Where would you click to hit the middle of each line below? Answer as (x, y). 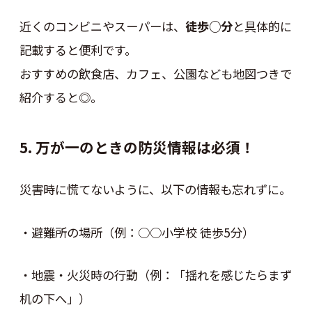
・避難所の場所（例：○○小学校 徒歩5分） (136, 232)
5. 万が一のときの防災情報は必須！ (137, 147)
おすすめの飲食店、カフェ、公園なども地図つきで (155, 73)
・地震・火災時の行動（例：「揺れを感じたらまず (155, 275)
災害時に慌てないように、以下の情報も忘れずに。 (155, 189)
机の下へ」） (55, 299)
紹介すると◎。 (61, 97)
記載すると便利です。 (78, 49)
